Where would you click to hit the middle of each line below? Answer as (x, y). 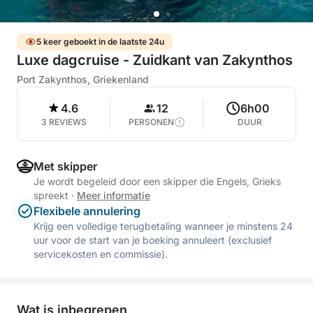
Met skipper (65, 166)
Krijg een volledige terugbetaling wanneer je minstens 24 (163, 226)
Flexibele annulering (87, 211)
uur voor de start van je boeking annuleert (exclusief (153, 240)
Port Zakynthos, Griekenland (83, 79)
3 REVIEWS (64, 122)
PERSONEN (151, 122)
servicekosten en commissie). (101, 254)
